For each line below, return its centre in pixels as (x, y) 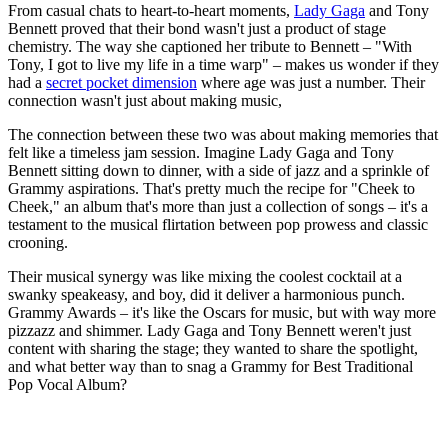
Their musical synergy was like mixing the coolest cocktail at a (205, 277)
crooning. (40, 243)
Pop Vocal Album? (69, 385)
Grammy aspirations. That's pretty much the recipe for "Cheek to (211, 189)
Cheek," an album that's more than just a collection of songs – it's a (218, 207)
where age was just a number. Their (311, 83)
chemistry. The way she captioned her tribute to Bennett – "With (210, 47)
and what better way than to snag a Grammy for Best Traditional (210, 367)
